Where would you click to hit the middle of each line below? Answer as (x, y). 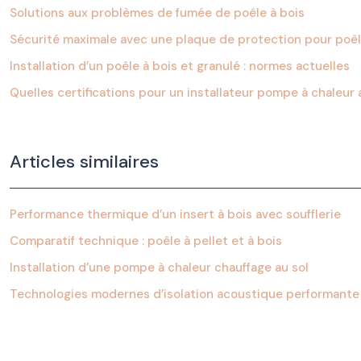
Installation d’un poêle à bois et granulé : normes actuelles (180, 66)
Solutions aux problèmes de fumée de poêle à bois (157, 13)
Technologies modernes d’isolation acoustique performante (185, 294)
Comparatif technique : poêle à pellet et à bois (146, 241)
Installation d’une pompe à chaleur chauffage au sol (159, 268)
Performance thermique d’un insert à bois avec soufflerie (175, 214)
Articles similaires (84, 162)
